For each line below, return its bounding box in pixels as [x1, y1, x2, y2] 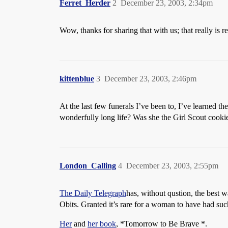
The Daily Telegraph [60, 189, 126, 197]
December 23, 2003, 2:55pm [126, 161, 218, 170]
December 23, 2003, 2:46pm [104, 74, 196, 83]
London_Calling [60, 161, 116, 170]
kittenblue [60, 74, 94, 83]
